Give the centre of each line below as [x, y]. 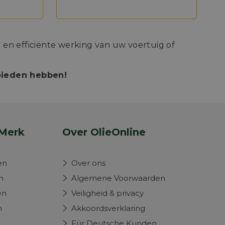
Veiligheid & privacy [107, 193]
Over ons [88, 163]
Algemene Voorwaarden [118, 178]
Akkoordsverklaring [108, 208]
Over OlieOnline [104, 132]
